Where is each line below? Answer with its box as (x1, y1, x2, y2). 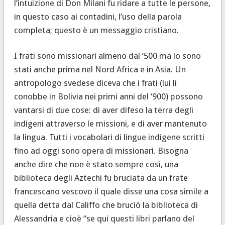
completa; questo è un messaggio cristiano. (14, 25, 179, 35)
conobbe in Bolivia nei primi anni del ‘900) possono (14, 91, 203, 101)
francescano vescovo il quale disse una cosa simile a (14, 186, 208, 196)
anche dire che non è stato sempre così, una (14, 159, 178, 169)
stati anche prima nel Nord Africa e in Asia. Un (14, 64, 186, 74)
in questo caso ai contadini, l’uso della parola (14, 11, 182, 22)
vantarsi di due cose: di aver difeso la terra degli (14, 104, 193, 115)
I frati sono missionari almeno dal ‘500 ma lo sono (14, 50, 201, 61)
